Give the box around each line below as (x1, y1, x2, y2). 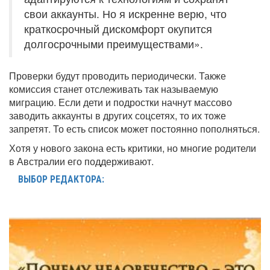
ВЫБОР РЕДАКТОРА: (18, 173, 104, 185)
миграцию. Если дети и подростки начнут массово (9, 95, 232, 109)
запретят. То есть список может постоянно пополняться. (9, 121, 260, 136)
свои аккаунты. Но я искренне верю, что (24, 5, 227, 21)
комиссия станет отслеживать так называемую (9, 81, 218, 96)
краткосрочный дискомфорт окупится (24, 20, 212, 36)
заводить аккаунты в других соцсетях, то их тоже (9, 108, 226, 122)
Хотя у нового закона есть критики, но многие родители (9, 140, 256, 155)
